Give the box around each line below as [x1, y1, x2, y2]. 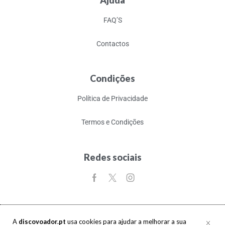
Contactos [96, 39, 129, 48]
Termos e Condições [81, 118, 144, 126]
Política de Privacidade [77, 94, 148, 103]
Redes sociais [83, 151, 142, 163]
